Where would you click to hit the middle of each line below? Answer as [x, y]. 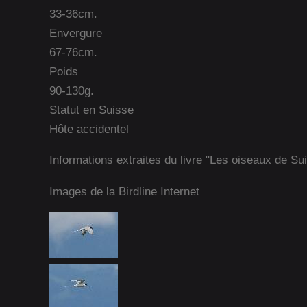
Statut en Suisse [91, 109]
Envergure [76, 33]
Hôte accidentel [89, 128]
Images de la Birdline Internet [124, 191]
